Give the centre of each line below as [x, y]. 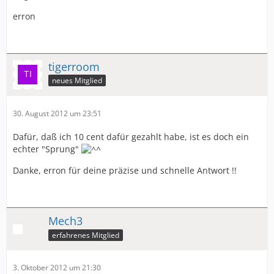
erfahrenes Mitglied [86, 235]
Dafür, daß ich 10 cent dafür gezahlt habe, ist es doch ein [131, 136]
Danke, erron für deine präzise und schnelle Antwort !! [125, 170]
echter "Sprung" [47, 149]
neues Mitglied [77, 81]
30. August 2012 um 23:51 [57, 113]
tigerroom [74, 66]
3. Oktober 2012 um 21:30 [57, 267]
